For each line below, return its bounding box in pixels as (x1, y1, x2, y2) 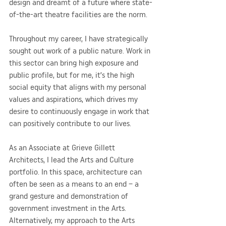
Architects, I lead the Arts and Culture (9, 154, 136, 164)
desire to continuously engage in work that (9, 106, 151, 116)
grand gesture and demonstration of (9, 191, 130, 201)
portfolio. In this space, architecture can (9, 166, 144, 177)
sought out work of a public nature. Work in (9, 45, 152, 55)
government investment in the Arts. (9, 203, 128, 213)
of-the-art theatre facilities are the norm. (9, 9, 147, 19)
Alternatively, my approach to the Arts (9, 215, 137, 225)
